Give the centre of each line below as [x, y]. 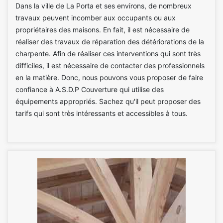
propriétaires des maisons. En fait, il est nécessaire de [103, 30]
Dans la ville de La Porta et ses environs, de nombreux [104, 6]
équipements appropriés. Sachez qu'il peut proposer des [108, 101]
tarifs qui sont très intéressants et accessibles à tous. [102, 113]
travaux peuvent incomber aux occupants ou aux [96, 18]
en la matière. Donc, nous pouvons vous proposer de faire [109, 77]
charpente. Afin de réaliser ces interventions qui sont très [108, 54]
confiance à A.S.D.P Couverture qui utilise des [90, 89]
